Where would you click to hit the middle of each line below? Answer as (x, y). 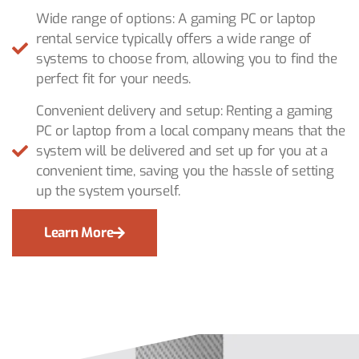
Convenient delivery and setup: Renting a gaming (185, 111)
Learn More (79, 233)
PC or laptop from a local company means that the (191, 131)
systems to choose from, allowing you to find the (187, 59)
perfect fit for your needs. (114, 79)
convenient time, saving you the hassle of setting (185, 171)
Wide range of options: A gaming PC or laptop (176, 19)
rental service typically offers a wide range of (174, 39)
